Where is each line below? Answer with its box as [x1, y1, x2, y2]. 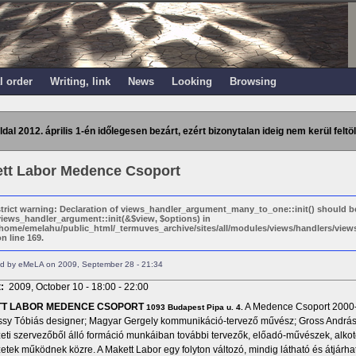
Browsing [229, 75, 277, 87]
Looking [171, 75, 212, 87]
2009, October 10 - [8, 281, 91, 292]
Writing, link [49, 75, 110, 87]
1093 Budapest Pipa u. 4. [145, 303, 243, 311]
